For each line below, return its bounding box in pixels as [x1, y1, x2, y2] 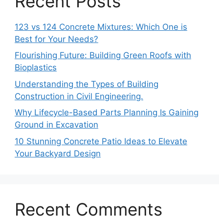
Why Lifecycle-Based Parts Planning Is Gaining [15, 108, 198, 118]
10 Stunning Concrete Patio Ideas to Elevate [15, 136, 187, 146]
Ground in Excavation [15, 120, 98, 130]
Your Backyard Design [15, 148, 101, 158]
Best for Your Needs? [15, 34, 98, 44]
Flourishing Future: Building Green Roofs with [15, 50, 191, 61]
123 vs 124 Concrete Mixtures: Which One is [15, 22, 187, 32]
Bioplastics [15, 63, 57, 73]
